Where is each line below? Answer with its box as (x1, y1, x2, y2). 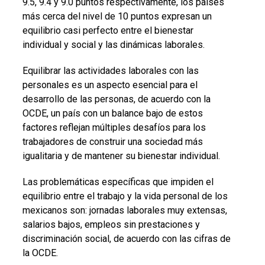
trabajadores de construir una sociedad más (22, 135, 203, 147)
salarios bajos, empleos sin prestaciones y (22, 218, 200, 230)
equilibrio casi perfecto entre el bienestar (22, 24, 193, 36)
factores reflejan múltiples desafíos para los (22, 121, 206, 133)
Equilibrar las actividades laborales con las (22, 64, 199, 76)
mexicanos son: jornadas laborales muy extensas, (22, 204, 227, 216)
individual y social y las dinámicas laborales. (22, 38, 205, 50)
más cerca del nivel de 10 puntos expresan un (22, 10, 212, 22)
